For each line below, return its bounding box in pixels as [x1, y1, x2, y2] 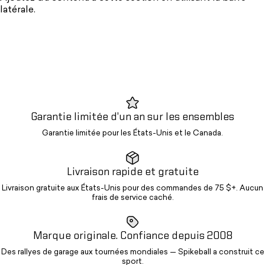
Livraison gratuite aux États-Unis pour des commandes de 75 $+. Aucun [2, 185, 263, 193]
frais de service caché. [91, 194, 174, 202]
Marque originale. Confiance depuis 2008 [33, 231, 232, 242]
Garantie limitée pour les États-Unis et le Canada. [42, 130, 223, 138]
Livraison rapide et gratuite [66, 167, 199, 178]
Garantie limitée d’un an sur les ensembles [31, 112, 234, 123]
